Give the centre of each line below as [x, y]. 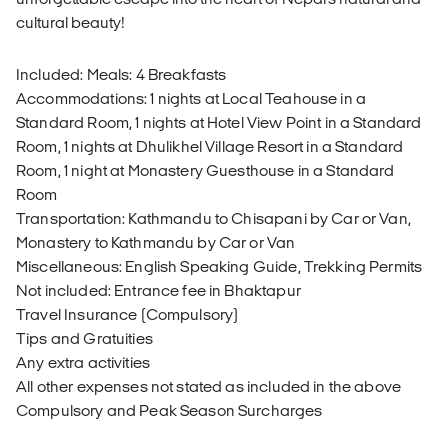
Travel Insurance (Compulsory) [127, 315]
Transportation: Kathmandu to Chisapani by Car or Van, [213, 219]
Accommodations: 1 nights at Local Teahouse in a [191, 99]
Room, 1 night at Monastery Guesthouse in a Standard [205, 171]
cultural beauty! [70, 23]
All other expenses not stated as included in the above [209, 387]
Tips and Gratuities [84, 339]
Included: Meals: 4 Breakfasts [121, 75]
